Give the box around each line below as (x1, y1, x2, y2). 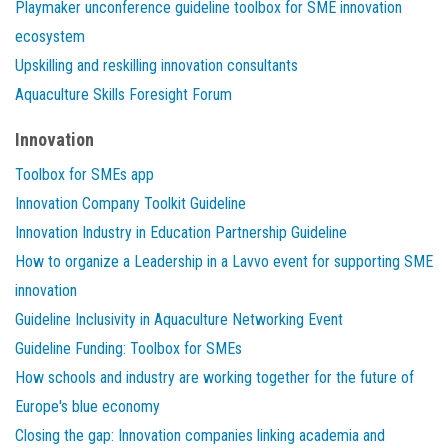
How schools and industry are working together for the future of (15, 368, 414, 388)
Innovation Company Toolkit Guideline (15, 194, 246, 214)
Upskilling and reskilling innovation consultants (15, 56, 298, 76)
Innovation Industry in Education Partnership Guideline (15, 223, 347, 243)
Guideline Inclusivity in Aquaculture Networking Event (15, 310, 343, 330)
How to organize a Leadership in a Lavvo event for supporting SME (15, 252, 433, 272)
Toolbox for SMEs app (15, 165, 154, 185)
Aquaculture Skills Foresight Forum (15, 85, 232, 105)
